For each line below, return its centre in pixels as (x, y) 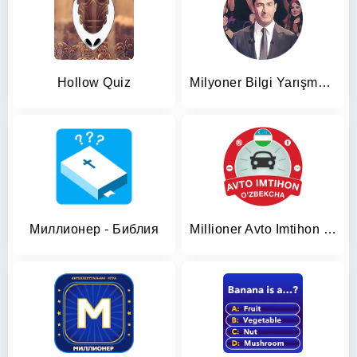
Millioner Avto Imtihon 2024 (330, 229)
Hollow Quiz (94, 82)
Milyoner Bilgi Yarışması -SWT (324, 82)
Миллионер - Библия (94, 229)
